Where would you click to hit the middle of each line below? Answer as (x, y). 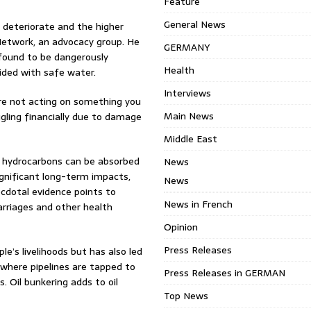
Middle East (191, 139)
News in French (199, 204)
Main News (189, 116)
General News (195, 24)
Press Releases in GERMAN (225, 273)
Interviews (188, 93)
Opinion (181, 227)
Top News (186, 296)
